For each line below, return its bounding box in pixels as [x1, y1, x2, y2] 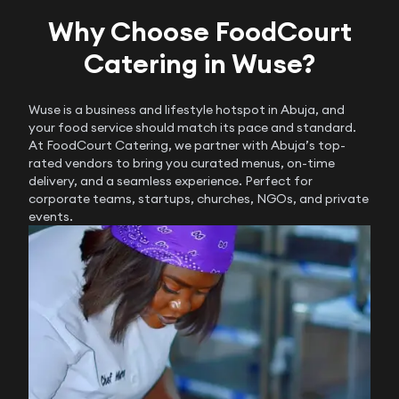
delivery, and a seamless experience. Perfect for [28, 172, 313, 189]
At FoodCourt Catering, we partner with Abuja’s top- [28, 136, 346, 153]
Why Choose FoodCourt [47, 13, 352, 48]
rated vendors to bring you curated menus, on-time [28, 154, 335, 171]
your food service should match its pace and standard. [28, 118, 356, 135]
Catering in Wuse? [84, 45, 315, 80]
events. [28, 208, 73, 224]
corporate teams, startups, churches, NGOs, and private [28, 190, 369, 207]
